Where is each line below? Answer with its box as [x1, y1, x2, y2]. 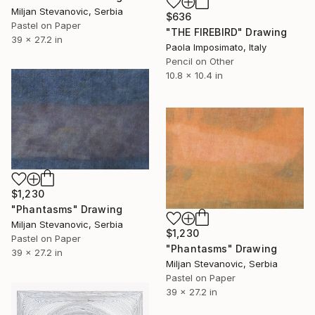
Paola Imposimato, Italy [166, 41, 266, 53]
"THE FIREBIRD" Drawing [166, 25, 288, 38]
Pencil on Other [166, 55, 234, 67]
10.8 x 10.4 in [166, 69, 223, 81]
